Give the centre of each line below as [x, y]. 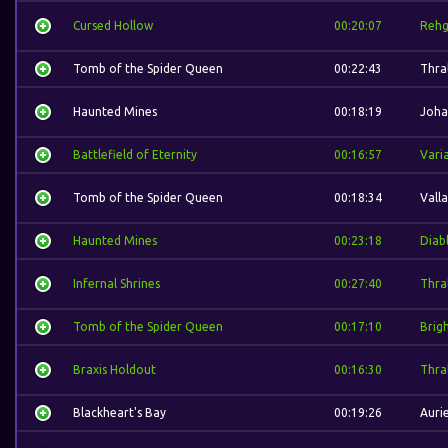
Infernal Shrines [116, 283]
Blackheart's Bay [119, 412]
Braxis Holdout [114, 369]
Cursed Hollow [113, 25]
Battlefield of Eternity [135, 154]
